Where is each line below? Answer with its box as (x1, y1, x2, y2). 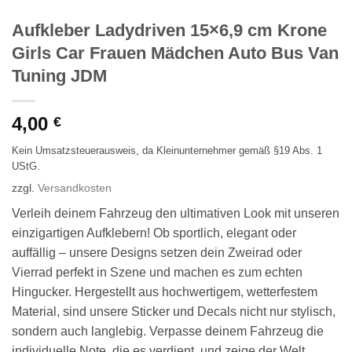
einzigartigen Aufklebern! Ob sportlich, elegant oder (12, 226, 296, 240)
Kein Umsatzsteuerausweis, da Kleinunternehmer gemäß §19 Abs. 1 (12, 144, 322, 156)
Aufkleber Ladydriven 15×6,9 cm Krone (12, 20, 327, 40)
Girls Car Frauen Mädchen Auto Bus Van (12, 42, 339, 63)
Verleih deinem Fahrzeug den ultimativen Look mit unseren (12, 207, 339, 221)
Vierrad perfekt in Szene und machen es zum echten (12, 266, 302, 280)
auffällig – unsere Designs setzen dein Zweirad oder (12, 246, 302, 260)
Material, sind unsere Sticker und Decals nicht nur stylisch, (12, 305, 335, 319)
